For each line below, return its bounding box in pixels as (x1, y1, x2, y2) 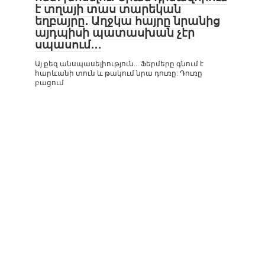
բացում (35, 79, 64, 87)
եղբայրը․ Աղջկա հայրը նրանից (35, 14, 220, 28)
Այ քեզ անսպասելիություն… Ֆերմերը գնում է (35, 60, 203, 68)
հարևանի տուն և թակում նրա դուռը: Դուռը (35, 69, 202, 77)
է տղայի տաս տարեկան (35, 2, 181, 16)
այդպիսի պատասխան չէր (35, 26, 195, 40)
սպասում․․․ (35, 38, 101, 51)
